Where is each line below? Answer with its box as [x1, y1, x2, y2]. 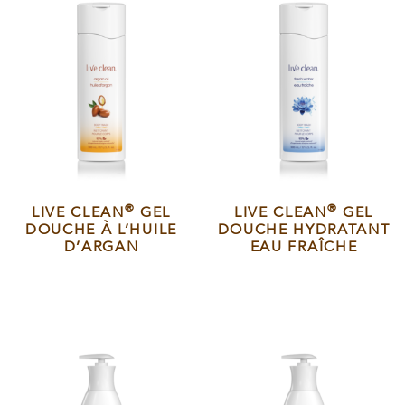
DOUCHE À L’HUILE [25, 220, 177, 240]
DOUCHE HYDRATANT [217, 220, 391, 240]
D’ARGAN [63, 237, 139, 258]
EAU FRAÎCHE [250, 237, 358, 258]
